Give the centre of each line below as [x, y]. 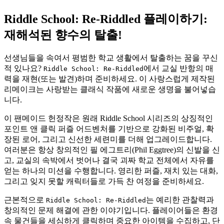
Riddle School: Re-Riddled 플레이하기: [106, 19]
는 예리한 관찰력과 [180, 199]
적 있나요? [24, 68]
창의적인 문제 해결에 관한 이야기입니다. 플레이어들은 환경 [111, 210]
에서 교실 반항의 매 [178, 68]
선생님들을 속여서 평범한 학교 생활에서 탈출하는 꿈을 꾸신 [111, 57]
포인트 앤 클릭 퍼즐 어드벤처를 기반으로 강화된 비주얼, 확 [109, 128]
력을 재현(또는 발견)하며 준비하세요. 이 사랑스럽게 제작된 [109, 78]
